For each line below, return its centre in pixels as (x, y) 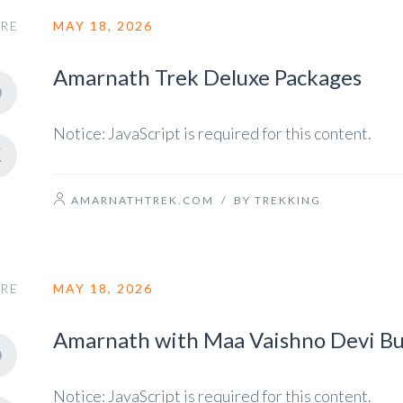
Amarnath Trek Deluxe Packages (207, 77)
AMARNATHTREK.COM (143, 200)
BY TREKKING (278, 200)
